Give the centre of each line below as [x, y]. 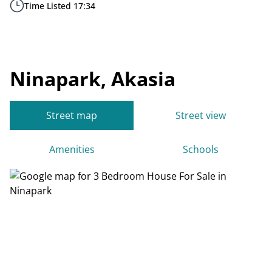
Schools [200, 149]
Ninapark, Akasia [93, 79]
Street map [72, 115]
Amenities [72, 149]
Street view [200, 115]
